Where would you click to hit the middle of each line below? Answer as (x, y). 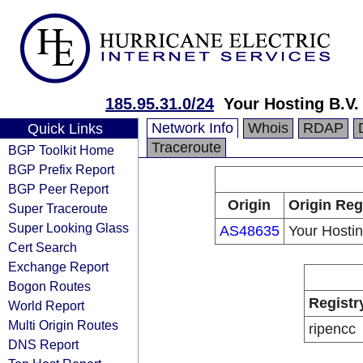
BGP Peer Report (58, 189)
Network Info (192, 128)
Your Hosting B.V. (291, 104)
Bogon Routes (49, 286)
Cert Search (43, 247)
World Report (46, 305)
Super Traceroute (58, 208)
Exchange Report (58, 267)
